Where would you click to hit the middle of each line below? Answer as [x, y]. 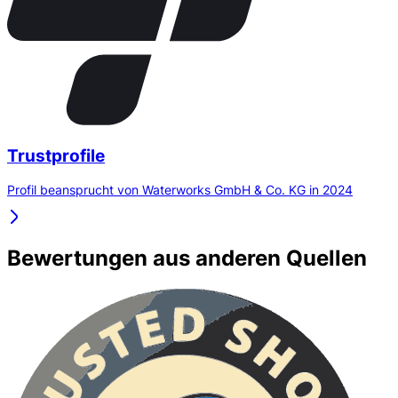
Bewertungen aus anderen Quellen [187, 259]
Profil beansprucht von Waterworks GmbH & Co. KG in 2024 [180, 190]
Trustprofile [56, 155]
